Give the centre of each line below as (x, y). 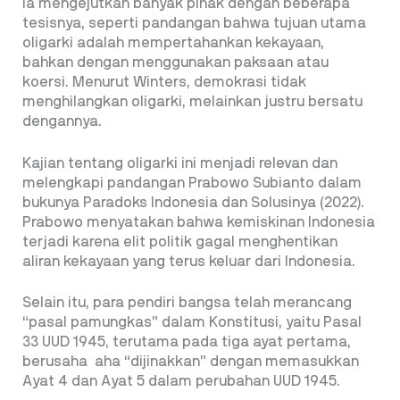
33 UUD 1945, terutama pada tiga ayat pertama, (187, 342)
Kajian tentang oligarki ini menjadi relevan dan (180, 163)
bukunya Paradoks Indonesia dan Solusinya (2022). (193, 202)
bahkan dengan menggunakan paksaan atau (175, 63)
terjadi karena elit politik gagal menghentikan (180, 242)
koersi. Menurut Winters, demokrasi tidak (164, 83)
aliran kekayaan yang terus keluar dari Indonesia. (189, 261)
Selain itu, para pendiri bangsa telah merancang (187, 303)
